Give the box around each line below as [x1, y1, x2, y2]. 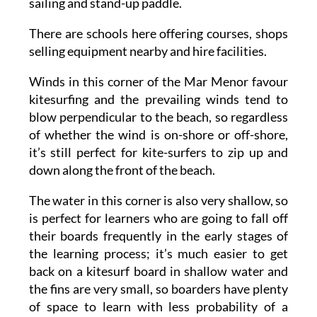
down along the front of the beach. [28, 162, 215, 178]
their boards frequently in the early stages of [28, 228, 289, 243]
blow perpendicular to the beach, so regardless [28, 109, 289, 125]
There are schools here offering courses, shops [28, 25, 289, 41]
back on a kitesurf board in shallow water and [28, 263, 289, 279]
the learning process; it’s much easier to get [28, 246, 289, 261]
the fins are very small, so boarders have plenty [28, 281, 289, 296]
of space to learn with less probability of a [28, 299, 289, 314]
